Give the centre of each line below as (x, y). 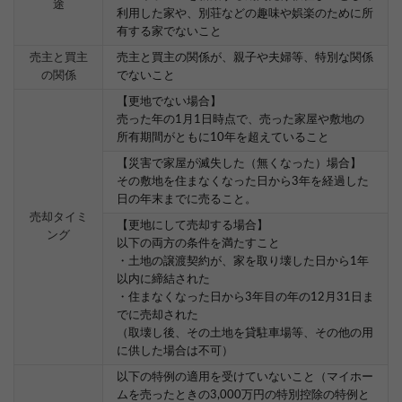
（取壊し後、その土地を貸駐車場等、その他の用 (245, 334)
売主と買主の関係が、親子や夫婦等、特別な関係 (245, 58)
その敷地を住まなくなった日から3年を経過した (243, 182)
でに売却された (157, 316)
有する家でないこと (169, 32)
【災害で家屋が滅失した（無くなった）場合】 (239, 164)
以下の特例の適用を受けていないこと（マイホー (245, 378)
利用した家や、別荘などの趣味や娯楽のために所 (245, 14)
